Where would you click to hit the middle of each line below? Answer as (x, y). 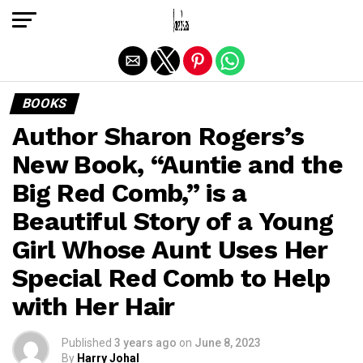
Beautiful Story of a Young (173, 221)
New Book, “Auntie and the (177, 164)
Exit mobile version (181, 19)
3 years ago (145, 343)
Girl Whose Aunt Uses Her (170, 250)
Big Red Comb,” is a (130, 193)
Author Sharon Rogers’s (158, 136)
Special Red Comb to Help (171, 278)
